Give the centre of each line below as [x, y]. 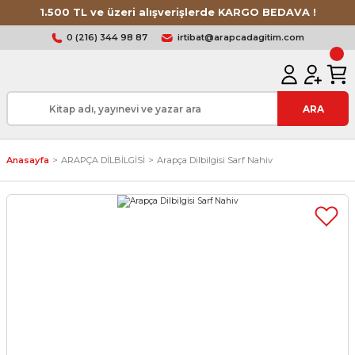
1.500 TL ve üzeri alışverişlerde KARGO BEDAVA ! [177, 12]
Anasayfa [28, 160]
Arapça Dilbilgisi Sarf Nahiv [215, 160]
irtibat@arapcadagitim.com [241, 37]
